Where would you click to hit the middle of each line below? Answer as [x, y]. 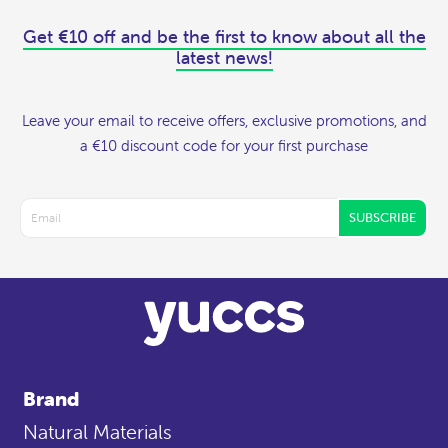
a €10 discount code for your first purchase [224, 145]
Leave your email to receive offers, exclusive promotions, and [224, 120]
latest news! [224, 57]
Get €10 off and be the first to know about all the [224, 36]
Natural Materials [97, 431]
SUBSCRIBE [382, 218]
